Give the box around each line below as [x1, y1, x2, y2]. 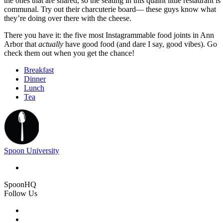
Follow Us [4, 189, 37, 198]
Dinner [24, 74, 46, 83]
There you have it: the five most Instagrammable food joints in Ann [4, 30, 214, 39]
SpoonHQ [4, 180, 36, 189]
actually [38, 39, 63, 48]
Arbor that [4, 39, 38, 48]
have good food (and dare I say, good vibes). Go [63, 39, 217, 48]
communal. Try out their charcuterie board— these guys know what [4, 4, 216, 13]
